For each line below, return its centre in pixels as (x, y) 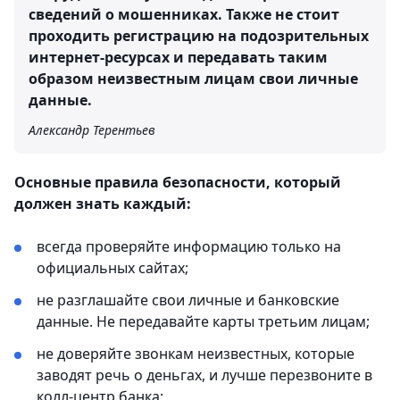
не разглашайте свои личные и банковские (188, 300)
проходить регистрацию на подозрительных (199, 36)
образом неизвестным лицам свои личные (193, 79)
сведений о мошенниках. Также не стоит (184, 15)
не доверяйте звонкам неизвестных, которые (196, 354)
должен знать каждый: (103, 204)
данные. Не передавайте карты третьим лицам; (203, 322)
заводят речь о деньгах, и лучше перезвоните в (204, 375)
